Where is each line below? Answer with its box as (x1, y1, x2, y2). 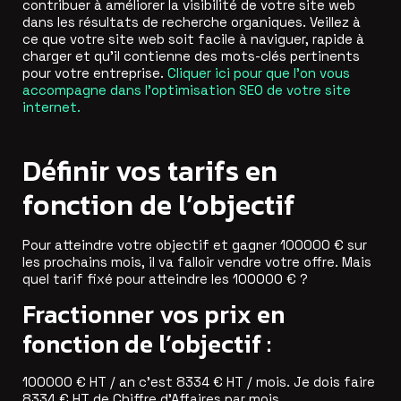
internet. (22, 98, 81, 116)
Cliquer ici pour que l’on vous (167, 64, 350, 82)
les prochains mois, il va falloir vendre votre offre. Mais (22, 252, 371, 270)
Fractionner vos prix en (22, 294, 285, 333)
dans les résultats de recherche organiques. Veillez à (22, 13, 361, 31)
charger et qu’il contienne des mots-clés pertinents (22, 47, 360, 65)
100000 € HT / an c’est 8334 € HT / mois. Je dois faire (22, 372, 375, 390)
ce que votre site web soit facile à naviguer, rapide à (22, 30, 364, 48)
